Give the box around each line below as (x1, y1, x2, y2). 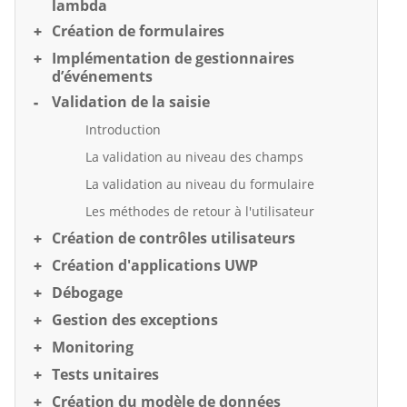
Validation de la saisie (52, 92, 210, 112)
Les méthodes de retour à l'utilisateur (85, 203, 314, 220)
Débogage (52, 283, 123, 303)
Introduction (85, 121, 161, 138)
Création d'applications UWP (52, 255, 258, 275)
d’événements (52, 66, 153, 86)
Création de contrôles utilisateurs (52, 228, 295, 248)
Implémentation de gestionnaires (52, 48, 294, 68)
